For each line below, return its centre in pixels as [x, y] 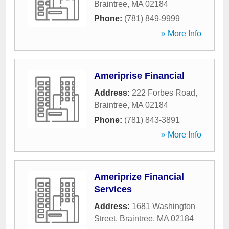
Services [113, 189]
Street [105, 219]
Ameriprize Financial [139, 177]
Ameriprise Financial [139, 76]
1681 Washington [164, 206]
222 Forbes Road [164, 93]
